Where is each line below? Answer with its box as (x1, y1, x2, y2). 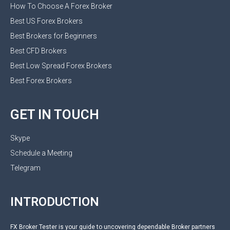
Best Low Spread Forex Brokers (10, 61, 112, 70)
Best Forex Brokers (10, 76, 72, 85)
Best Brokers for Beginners (10, 31, 97, 40)
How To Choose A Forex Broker (10, 2, 112, 10)
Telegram (10, 163, 41, 172)
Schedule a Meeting (10, 148, 72, 157)
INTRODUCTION (10, 194, 99, 209)
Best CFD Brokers (10, 46, 67, 55)
